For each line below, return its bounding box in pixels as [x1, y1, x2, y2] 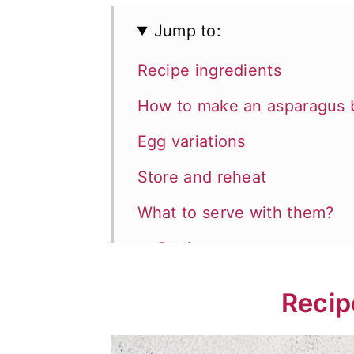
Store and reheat [137, 168, 267, 186]
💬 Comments [137, 274, 241, 293]
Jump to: [153, 21, 222, 40]
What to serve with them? [137, 203, 334, 222]
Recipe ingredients [137, 61, 281, 80]
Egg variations [137, 132, 246, 151]
